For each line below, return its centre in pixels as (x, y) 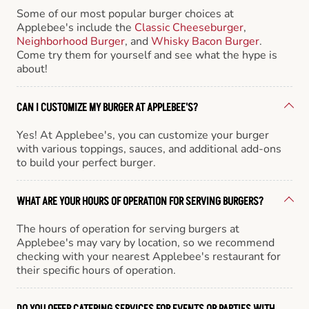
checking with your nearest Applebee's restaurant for (149, 256)
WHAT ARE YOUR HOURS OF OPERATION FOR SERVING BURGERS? (140, 201)
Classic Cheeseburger (189, 27)
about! (32, 69)
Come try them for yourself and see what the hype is (147, 55)
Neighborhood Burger (71, 41)
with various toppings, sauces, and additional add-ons (149, 149)
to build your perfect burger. (86, 162)
